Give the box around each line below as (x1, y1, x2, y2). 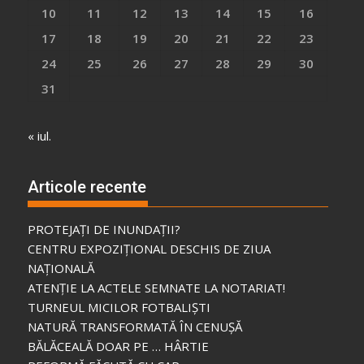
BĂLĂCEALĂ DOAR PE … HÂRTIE (28, 338, 210, 355)
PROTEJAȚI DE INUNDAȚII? (28, 221, 181, 238)
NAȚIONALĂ (28, 260, 95, 277)
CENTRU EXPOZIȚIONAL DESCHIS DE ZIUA (28, 240, 271, 258)
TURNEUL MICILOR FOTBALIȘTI (28, 299, 211, 316)
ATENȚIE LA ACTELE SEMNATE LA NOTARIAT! (28, 279, 286, 297)
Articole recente (28, 177, 147, 197)
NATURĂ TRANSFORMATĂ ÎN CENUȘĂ (28, 318, 243, 336)
